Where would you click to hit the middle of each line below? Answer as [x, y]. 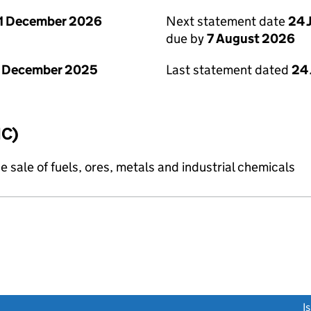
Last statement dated [229, 70]
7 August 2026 [251, 39]
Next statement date [227, 21]
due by [186, 39]
